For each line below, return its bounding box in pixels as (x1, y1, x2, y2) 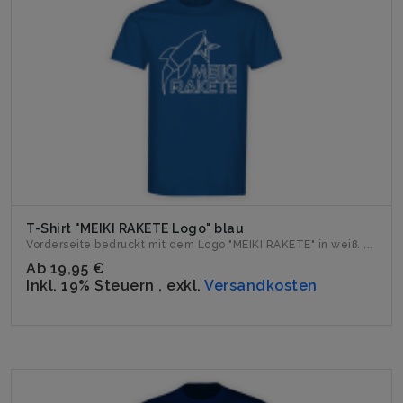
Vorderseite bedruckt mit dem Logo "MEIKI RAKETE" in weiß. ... (26, 238, 373, 251)
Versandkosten (204, 277, 318, 294)
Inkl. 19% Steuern (26, 277, 158, 294)
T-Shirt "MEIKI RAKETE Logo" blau (26, 221, 244, 236)
